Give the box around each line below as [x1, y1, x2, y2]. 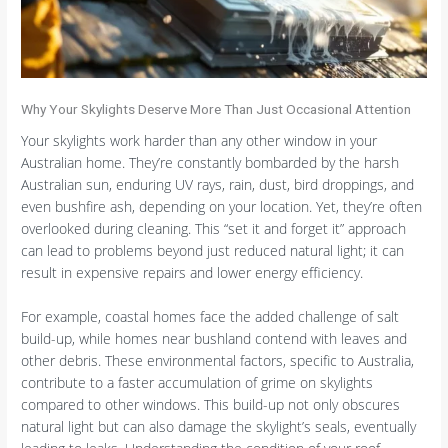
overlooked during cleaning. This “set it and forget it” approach [21, 218, 407, 238]
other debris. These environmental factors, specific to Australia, [21, 350, 415, 370]
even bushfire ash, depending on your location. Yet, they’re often [21, 196, 423, 216]
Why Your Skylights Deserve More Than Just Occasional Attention [21, 101, 412, 118]
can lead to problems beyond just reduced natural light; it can [21, 240, 405, 260]
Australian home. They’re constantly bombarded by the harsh [21, 152, 400, 172]
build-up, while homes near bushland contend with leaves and [21, 328, 408, 348]
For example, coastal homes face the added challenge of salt [21, 306, 400, 326]
